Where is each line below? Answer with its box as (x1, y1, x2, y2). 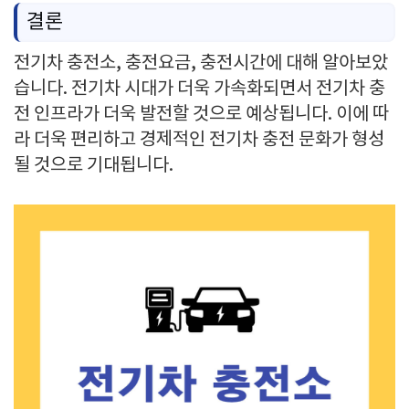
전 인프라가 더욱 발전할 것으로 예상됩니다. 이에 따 (14, 104, 389, 125)
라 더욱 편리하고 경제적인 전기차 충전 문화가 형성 (14, 130, 384, 151)
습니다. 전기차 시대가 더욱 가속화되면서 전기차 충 (14, 79, 385, 100)
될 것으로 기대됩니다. (14, 155, 173, 176)
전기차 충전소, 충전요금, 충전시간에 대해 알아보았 (14, 53, 388, 74)
